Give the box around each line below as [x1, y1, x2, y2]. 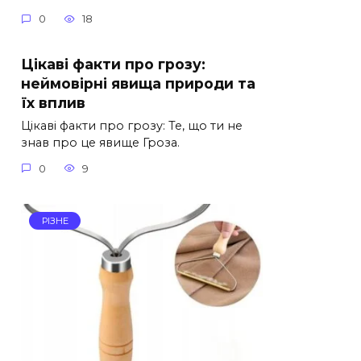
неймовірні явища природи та [21, 74, 255, 92]
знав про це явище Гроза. [21, 135, 180, 151]
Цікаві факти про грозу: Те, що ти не [21, 118, 243, 134]
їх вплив [21, 93, 85, 111]
